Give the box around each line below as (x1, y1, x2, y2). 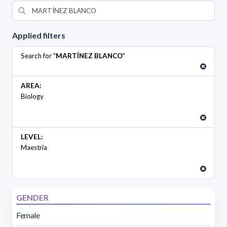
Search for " (21, 51, 56, 60)
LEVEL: (21, 132, 43, 141)
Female (16, 210, 40, 220)
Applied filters (12, 30, 65, 40)
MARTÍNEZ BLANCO (56, 51, 123, 60)
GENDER (16, 192, 49, 202)
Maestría (21, 143, 47, 152)
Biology (21, 92, 44, 100)
